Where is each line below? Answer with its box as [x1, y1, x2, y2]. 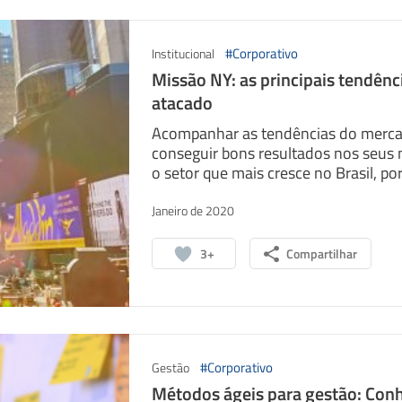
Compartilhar [285, 244, 357, 263]
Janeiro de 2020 [151, 201, 234, 220]
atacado [151, 89, 213, 117]
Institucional [151, 44, 214, 63]
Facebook [109, 178, 168, 200]
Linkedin [256, 178, 309, 200]
